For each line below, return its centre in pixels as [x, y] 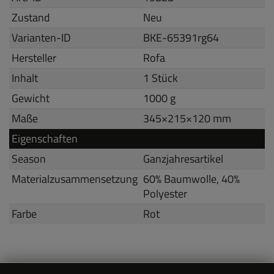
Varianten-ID [42, 37]
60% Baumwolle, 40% [192, 179]
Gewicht [31, 98]
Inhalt [25, 78]
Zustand [31, 17]
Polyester [165, 193]
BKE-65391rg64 [181, 37]
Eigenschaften [45, 138]
